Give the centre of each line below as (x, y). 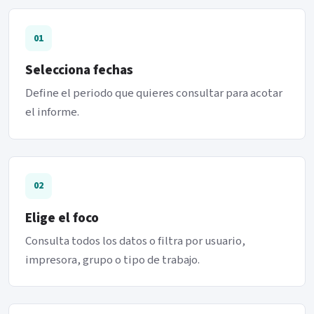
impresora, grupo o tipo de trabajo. (113, 260)
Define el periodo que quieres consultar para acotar (154, 94)
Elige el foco (62, 218)
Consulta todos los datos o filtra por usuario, (136, 241)
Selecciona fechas (80, 70)
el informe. (53, 112)
